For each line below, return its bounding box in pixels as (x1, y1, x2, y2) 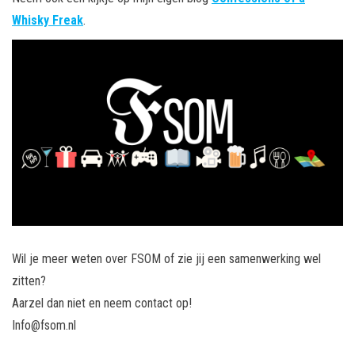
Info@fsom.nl (12, 317, 76, 333)
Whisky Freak (12, 12, 83, 28)
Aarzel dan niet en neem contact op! (12, 295, 195, 311)
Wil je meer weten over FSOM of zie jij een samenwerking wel (12, 250, 321, 266)
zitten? (12, 273, 46, 288)
